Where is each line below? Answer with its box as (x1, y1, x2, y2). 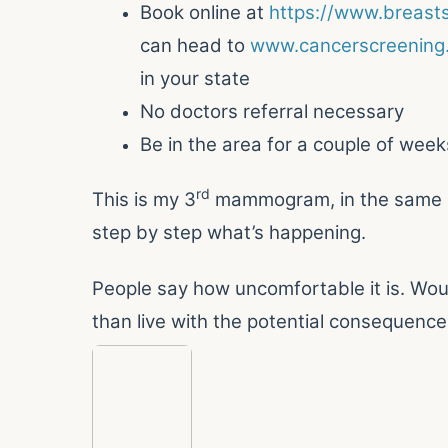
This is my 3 (92, 188, 196, 212)
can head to (140, 33, 250, 57)
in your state (140, 66, 250, 90)
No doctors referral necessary (140, 99, 404, 123)
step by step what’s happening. (92, 221, 366, 245)
